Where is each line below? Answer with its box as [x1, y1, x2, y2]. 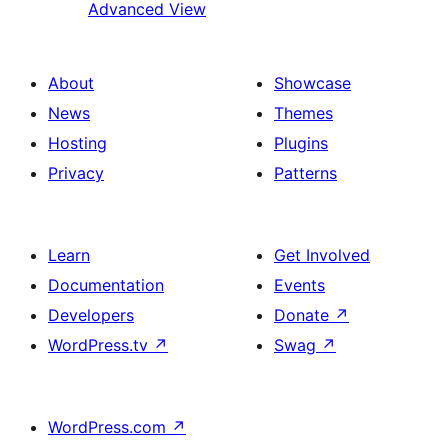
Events [274, 274, 325, 295]
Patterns [274, 162, 337, 183]
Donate [274, 304, 334, 325]
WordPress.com [48, 416, 171, 437]
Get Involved [274, 244, 370, 265]
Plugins [274, 132, 328, 153]
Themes [274, 102, 333, 123]
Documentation [48, 274, 164, 295]
